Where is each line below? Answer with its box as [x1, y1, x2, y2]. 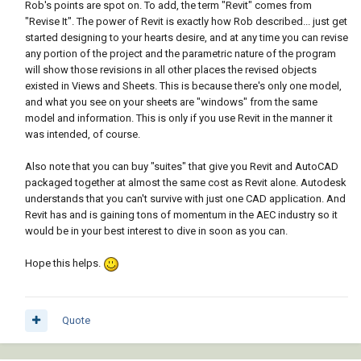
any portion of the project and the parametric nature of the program [25, 48, 336, 60]
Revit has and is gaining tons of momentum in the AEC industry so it [25, 209, 338, 222]
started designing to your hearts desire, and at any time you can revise [25, 31, 348, 44]
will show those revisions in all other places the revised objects [25, 64, 317, 77]
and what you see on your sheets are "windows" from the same [25, 96, 317, 109]
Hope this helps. [25, 257, 103, 270]
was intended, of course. [25, 128, 140, 141]
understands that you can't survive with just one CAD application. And [25, 193, 346, 205]
